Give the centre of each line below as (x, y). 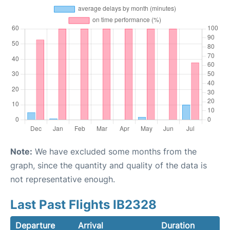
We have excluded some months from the (114, 151)
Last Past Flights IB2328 (83, 205)
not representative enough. (63, 179)
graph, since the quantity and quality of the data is (109, 165)
